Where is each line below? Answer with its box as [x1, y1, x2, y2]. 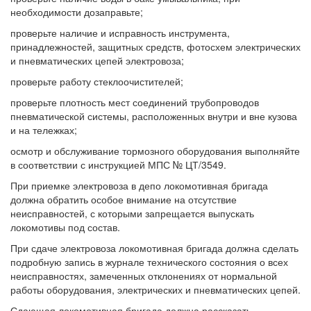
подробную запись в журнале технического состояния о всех [10, 255, 288, 269]
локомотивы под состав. [10, 220, 120, 234]
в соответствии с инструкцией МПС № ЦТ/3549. [10, 158, 226, 171]
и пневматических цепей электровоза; [10, 53, 184, 67]
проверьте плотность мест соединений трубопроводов [10, 95, 259, 109]
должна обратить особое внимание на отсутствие [10, 192, 237, 206]
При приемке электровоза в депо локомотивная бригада [10, 178, 268, 192]
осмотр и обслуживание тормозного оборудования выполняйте [10, 144, 300, 158]
